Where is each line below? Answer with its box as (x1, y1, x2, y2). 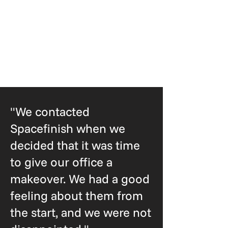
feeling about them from (10, 188, 143, 203)
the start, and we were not (10, 205, 151, 220)
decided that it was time (10, 137, 140, 153)
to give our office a (10, 154, 112, 169)
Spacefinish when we (10, 121, 125, 136)
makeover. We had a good (10, 171, 150, 186)
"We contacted (10, 104, 90, 119)
